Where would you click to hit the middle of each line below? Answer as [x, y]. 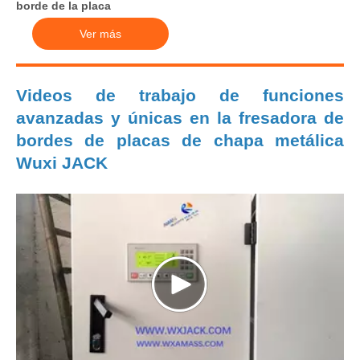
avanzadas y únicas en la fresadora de [180, 117]
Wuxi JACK [62, 162]
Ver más [100, 33]
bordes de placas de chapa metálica [180, 140]
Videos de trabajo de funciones [180, 95]
